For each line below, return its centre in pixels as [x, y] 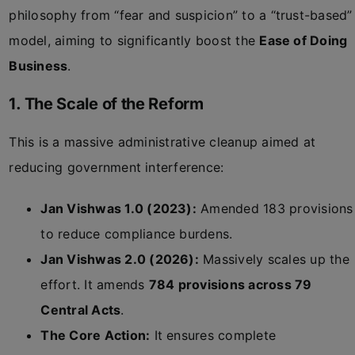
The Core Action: [95, 335]
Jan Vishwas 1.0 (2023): [118, 208]
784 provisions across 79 [230, 284]
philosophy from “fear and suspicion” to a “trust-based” [181, 15]
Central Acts [81, 310]
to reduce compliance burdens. [137, 234]
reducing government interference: [116, 167]
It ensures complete [213, 335]
